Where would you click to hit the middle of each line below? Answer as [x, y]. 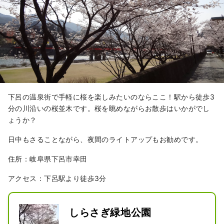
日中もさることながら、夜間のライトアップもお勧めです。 [105, 139]
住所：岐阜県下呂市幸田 [48, 159]
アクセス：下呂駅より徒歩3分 [57, 178]
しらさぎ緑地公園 [110, 213]
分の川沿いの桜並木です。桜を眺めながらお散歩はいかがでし [109, 108]
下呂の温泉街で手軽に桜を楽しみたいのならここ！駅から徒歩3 [111, 97]
